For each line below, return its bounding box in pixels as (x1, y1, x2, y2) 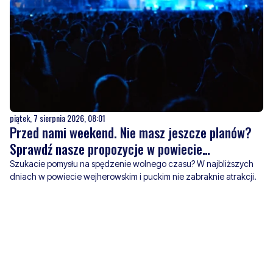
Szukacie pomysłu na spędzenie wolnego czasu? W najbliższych (10, 158, 253, 169)
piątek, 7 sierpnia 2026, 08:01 (10, 112, 105, 125)
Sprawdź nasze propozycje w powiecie (10, 139, 202, 159)
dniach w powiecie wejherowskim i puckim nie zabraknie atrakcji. (10, 171, 257, 182)
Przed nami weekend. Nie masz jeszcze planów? (10, 122, 252, 143)
